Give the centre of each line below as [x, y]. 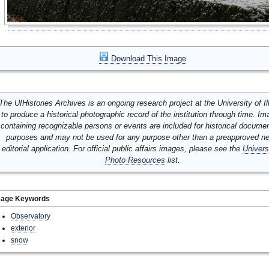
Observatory [31, 216]
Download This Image [147, 59]
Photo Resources [135, 160]
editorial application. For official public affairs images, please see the [122, 149]
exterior [23, 228]
